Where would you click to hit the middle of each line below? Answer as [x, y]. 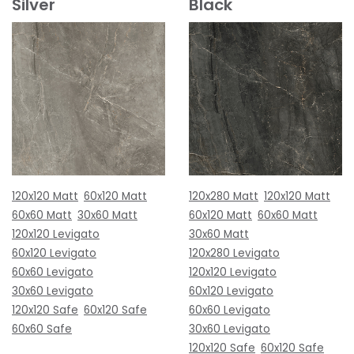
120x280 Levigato [234, 253]
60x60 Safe [42, 329]
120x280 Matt [224, 196]
